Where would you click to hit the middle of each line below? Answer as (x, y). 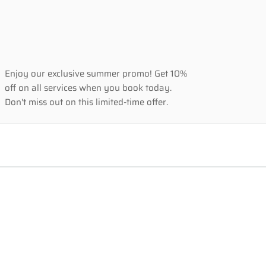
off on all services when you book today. (88, 88)
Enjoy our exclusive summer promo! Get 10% (96, 74)
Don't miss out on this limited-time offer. (86, 102)
